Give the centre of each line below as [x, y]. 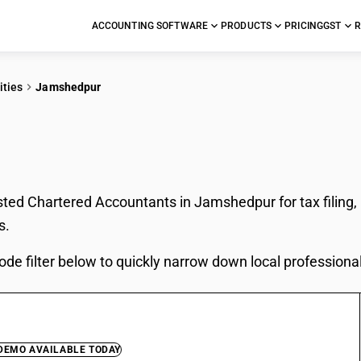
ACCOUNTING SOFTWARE [150, 26]
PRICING [304, 26]
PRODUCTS [247, 26]
